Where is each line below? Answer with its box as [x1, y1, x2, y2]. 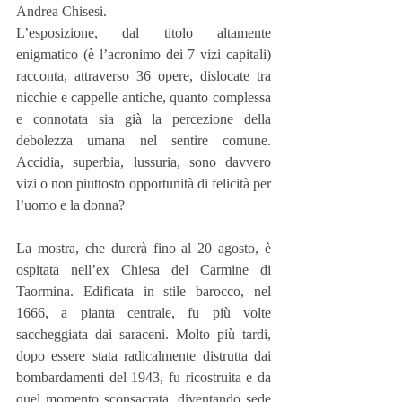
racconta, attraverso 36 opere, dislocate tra [16, 68, 271, 83]
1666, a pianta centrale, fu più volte [16, 305, 271, 320]
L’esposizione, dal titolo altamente [16, 25, 271, 40]
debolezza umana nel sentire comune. [16, 133, 271, 148]
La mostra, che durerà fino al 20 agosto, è [16, 240, 271, 256]
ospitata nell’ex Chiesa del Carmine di [16, 262, 271, 277]
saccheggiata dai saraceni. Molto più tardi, [16, 327, 271, 342]
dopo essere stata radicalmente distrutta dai [16, 348, 271, 363]
